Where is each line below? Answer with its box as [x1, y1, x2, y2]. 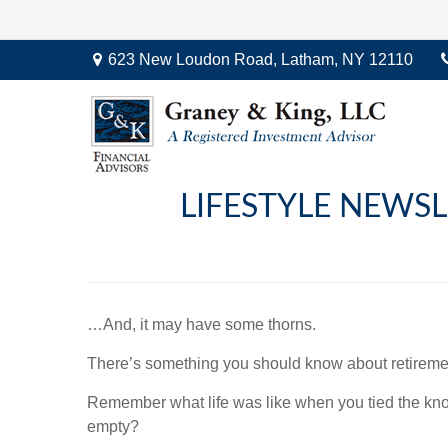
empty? [87, 418, 139, 435]
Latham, [280, 51, 338, 68]
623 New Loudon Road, [107, 51, 281, 68]
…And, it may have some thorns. [87, 316, 316, 333]
